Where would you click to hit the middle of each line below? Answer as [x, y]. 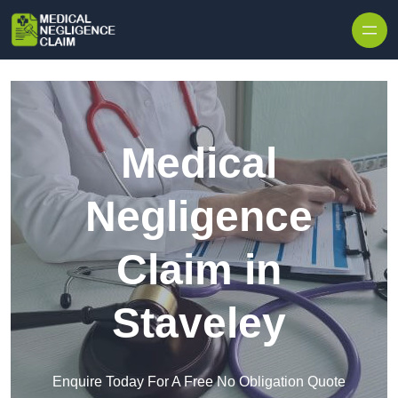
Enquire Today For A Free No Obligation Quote [199, 382]
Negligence [199, 217]
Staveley [199, 323]
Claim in [199, 270]
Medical [199, 163]
